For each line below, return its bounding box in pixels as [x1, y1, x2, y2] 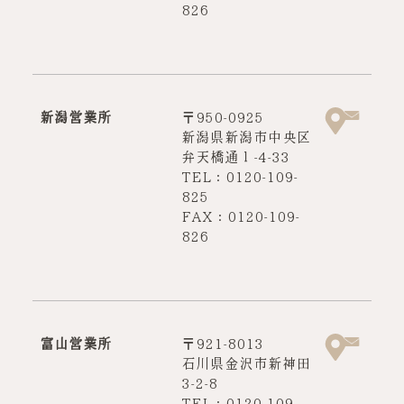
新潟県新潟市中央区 [180, 130, 311, 145]
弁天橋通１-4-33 [180, 150, 289, 165]
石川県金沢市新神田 [180, 356, 311, 372]
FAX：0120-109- [180, 209, 299, 225]
